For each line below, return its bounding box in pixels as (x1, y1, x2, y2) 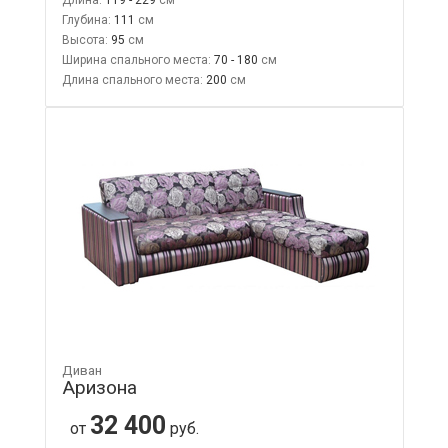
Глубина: (61, 12, 111, 27)
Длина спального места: (61, 72, 203, 87)
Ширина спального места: (61, 52, 211, 67)
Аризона (61, 375, 137, 399)
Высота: (61, 32, 108, 47)
